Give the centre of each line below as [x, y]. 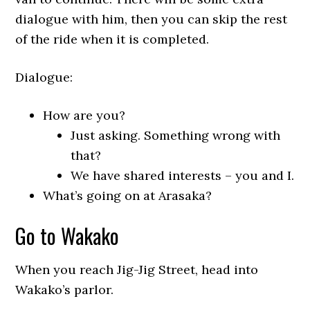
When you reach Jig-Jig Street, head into [137, 270]
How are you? [84, 115]
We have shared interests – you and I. [183, 175]
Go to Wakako [67, 236]
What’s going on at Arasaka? [128, 195]
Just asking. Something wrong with [176, 135]
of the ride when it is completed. [112, 39]
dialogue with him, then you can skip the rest [152, 19]
